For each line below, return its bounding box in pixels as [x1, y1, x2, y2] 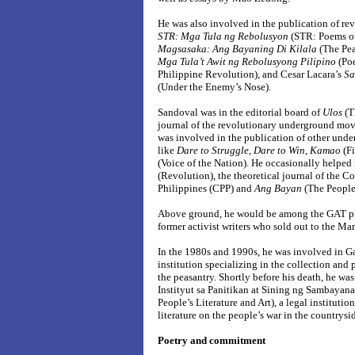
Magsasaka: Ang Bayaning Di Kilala [158, 43, 319, 55]
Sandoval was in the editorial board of [158, 106, 323, 119]
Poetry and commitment [158, 334, 265, 347]
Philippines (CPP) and [158, 182, 254, 195]
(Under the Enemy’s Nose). [158, 81, 271, 94]
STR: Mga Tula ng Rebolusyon [158, 30, 291, 43]
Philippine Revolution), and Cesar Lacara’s [158, 68, 344, 81]
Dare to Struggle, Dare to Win [177, 144, 305, 157]
